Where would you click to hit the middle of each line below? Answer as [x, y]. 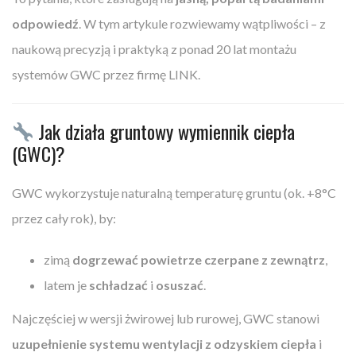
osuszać [180, 285]
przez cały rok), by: [64, 219]
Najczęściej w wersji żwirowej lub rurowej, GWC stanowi [166, 319]
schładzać [118, 285]
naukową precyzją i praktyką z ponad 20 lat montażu [154, 49]
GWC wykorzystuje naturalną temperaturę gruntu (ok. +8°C [174, 193]
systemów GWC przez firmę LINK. [106, 75]
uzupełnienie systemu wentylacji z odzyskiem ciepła [164, 344]
